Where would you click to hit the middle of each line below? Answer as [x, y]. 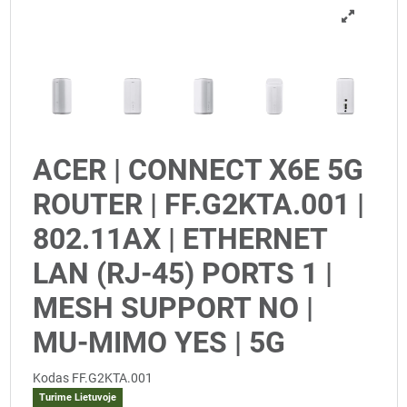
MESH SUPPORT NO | [173, 308]
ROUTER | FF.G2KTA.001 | [199, 205]
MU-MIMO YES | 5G [159, 343]
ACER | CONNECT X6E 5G [198, 170]
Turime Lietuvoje [77, 398]
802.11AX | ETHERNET [180, 239]
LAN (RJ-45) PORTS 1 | [183, 274]
